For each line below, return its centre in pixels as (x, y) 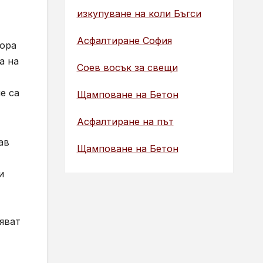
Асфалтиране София (124, 40)
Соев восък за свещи (127, 67)
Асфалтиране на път (125, 121)
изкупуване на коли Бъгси (139, 13)
